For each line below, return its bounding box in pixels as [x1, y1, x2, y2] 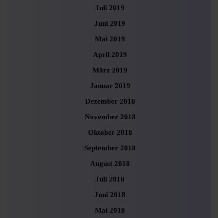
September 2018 [84, 144, 136, 152]
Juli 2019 [95, 4, 125, 12]
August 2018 [90, 160, 130, 167]
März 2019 [92, 66, 127, 74]
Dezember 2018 [85, 97, 135, 105]
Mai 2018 [95, 206, 125, 214]
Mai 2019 [95, 35, 125, 43]
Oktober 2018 [88, 128, 132, 136]
